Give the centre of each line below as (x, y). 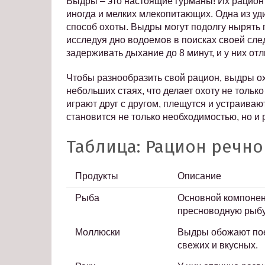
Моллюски (98, 232)
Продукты (97, 176)
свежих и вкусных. (218, 245)
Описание (199, 176)
